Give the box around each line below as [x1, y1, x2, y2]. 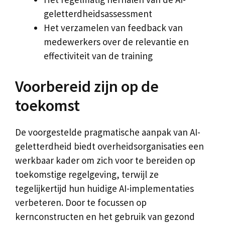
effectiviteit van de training [44, 49, 153, 62]
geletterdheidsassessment [44, 7, 152, 20]
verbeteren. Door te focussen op [15, 196, 147, 208]
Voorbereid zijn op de [15, 76, 159, 96]
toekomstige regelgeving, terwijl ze [15, 168, 159, 180]
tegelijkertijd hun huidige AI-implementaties [15, 182, 194, 194]
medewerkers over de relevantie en [44, 35, 189, 48]
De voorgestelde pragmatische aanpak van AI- [15, 126, 200, 138]
